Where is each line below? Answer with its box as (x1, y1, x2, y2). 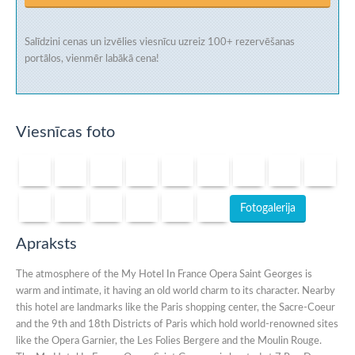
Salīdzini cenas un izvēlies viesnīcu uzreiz (25, 37, 208, 48)
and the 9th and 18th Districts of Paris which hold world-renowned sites (16, 319, 338, 330)
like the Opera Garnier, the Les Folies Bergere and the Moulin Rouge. (16, 336, 322, 346)
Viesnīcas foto (16, 124, 115, 140)
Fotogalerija (240, 203, 296, 214)
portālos (25, 54, 61, 64)
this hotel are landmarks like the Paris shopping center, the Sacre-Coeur (16, 303, 335, 313)
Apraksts (16, 236, 77, 252)
